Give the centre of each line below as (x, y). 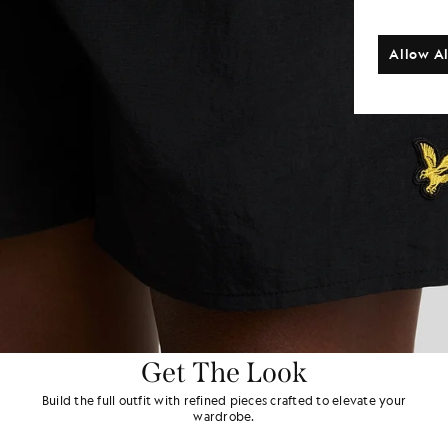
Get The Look (224, 372)
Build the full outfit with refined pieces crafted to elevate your (224, 399)
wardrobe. (224, 415)
